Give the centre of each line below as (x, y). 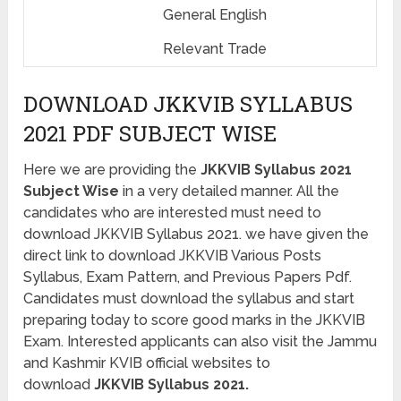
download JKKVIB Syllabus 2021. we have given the (196, 234)
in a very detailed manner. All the (230, 191)
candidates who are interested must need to (173, 212)
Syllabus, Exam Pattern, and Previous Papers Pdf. (188, 277)
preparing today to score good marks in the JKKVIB (195, 320)
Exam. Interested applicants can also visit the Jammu (200, 341)
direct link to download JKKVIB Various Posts (173, 255)
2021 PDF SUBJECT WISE (150, 133)
